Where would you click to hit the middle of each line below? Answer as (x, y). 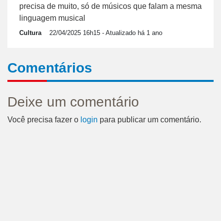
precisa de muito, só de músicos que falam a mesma (110, 6)
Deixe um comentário (73, 102)
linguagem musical (52, 18)
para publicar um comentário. (149, 119)
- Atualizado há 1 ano (131, 33)
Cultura (30, 33)
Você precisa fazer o (44, 119)
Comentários (50, 68)
